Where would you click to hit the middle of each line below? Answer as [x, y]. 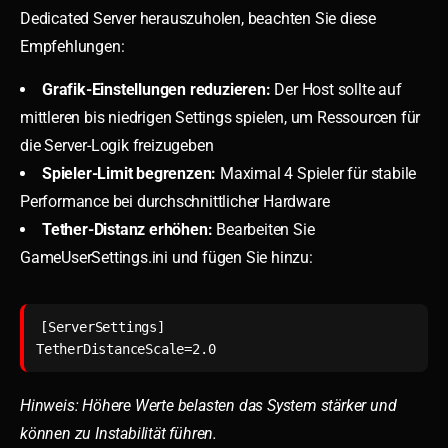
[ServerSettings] [102, 326]
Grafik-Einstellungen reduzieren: [156, 89]
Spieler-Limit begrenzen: [129, 173]
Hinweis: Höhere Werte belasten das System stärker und [208, 405]
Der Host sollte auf [336, 89]
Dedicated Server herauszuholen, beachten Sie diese [198, 18]
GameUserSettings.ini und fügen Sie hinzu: [166, 257]
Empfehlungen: [72, 46]
